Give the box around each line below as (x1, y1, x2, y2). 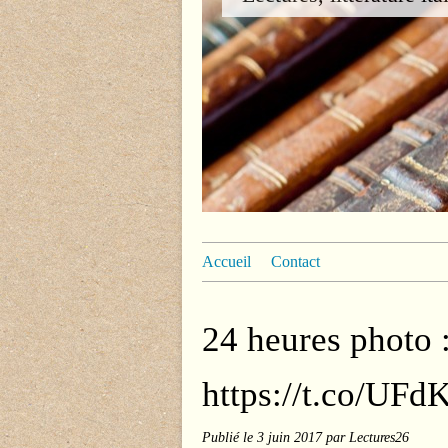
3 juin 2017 (257, 429, 326, 445)
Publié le (202, 429, 257, 445)
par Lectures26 (326, 429, 409, 445)
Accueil (202, 253, 251, 270)
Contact (271, 253, 320, 270)
